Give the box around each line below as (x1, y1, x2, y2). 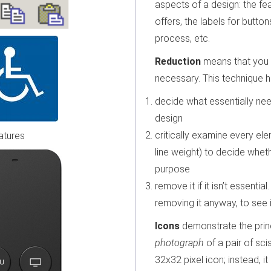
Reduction (155, 55, 201, 67)
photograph (155, 237, 204, 249)
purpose (155, 163, 190, 175)
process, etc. (155, 32, 210, 44)
